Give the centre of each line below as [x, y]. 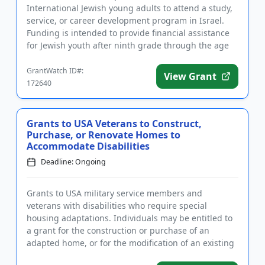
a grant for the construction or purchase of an [118, 230]
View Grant [190, 76]
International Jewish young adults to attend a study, [130, 8]
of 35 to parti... [56, 58]
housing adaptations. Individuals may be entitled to [130, 218]
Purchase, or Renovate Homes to [104, 135]
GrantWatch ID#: [55, 71]
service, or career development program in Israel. [125, 20]
